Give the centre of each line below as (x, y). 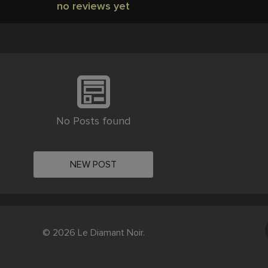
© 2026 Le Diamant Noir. (93, 233)
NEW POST (93, 165)
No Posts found (93, 121)
